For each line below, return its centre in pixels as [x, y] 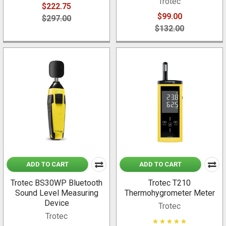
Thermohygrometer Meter [169, 193]
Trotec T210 [169, 183]
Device [56, 203]
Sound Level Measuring [56, 193]
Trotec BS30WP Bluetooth [56, 183]
